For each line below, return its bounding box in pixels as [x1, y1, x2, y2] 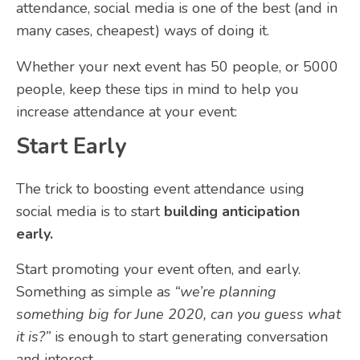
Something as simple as [16, 282, 174, 302]
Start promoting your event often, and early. [16, 260, 301, 280]
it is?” [16, 327, 51, 347]
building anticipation [164, 202, 300, 222]
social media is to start [16, 202, 164, 222]
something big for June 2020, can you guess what [16, 305, 341, 325]
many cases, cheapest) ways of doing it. [16, 21, 269, 41]
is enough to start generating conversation [51, 327, 328, 347]
